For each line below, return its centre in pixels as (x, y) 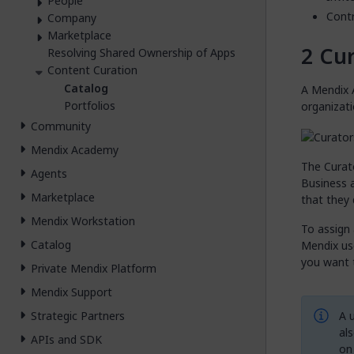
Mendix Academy (75, 150)
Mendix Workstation (83, 221)
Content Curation (92, 70)
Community (61, 126)
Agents (49, 174)
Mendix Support (72, 292)
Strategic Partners (78, 316)
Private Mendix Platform (94, 269)
